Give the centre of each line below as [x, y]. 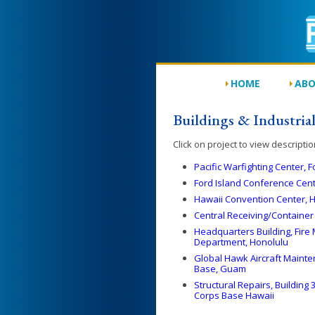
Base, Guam [220, 269]
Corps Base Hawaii [234, 295]
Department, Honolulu [241, 242]
